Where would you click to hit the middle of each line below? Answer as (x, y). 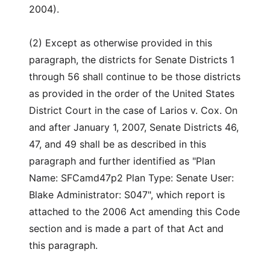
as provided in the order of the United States (132, 93)
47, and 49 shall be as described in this (118, 144)
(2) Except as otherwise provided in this (121, 43)
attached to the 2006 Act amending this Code (134, 212)
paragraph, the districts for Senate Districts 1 (132, 60)
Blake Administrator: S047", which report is (127, 195)
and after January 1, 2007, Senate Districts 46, (134, 127)
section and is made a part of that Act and (126, 228)
